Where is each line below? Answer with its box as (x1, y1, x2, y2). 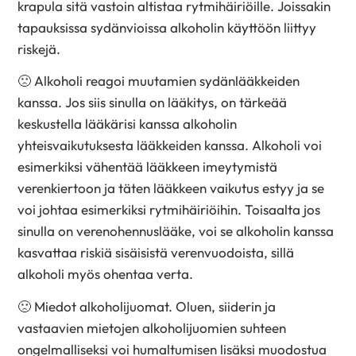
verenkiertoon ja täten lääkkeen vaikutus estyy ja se (17, 180, 325, 197)
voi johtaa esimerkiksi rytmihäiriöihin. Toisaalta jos (17, 201, 321, 219)
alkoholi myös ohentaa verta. (17, 265, 194, 283)
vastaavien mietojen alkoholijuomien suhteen (17, 319, 287, 336)
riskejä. (17, 40, 64, 57)
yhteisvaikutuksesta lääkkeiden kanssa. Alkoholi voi (17, 137, 323, 154)
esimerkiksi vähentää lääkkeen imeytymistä (17, 158, 278, 176)
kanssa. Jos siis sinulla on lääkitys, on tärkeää (17, 94, 288, 111)
